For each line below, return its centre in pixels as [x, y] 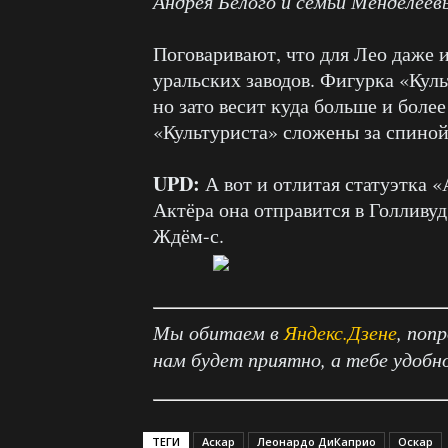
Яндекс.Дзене [340, 332]
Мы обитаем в [218, 332]
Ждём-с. [192, 235]
